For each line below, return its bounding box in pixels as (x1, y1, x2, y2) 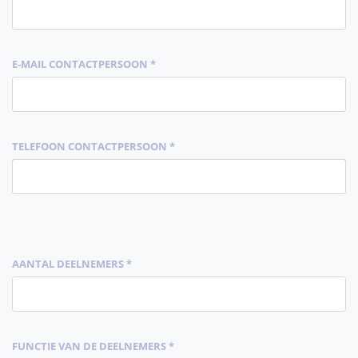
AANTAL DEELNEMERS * (12, 257, 132, 271)
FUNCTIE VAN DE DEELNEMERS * (12, 339, 174, 353)
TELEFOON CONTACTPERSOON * (12, 139, 175, 153)
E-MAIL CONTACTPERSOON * (12, 57, 156, 71)
